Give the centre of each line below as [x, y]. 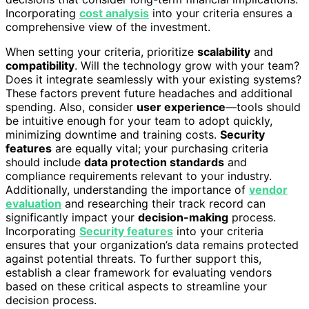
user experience [181, 107]
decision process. [51, 300]
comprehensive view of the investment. [108, 27]
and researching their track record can [163, 203]
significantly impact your [72, 217]
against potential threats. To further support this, [133, 258]
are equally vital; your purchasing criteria [160, 148]
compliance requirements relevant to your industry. [139, 176]
